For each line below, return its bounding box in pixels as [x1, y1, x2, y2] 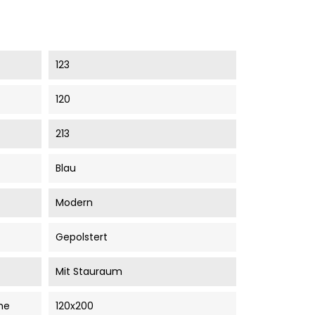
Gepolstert [55, 230, 108, 244]
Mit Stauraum [55, 264, 122, 278]
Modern [55, 195, 93, 210]
